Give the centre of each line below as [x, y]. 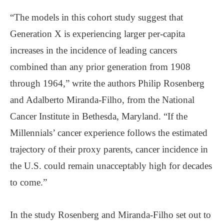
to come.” [28, 182]
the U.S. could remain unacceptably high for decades [111, 165]
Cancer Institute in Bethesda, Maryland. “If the [99, 116]
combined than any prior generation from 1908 [100, 66]
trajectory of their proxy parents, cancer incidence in [109, 149]
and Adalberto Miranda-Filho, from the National [102, 99]
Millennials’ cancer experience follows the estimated [109, 132]
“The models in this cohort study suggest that [96, 17]
